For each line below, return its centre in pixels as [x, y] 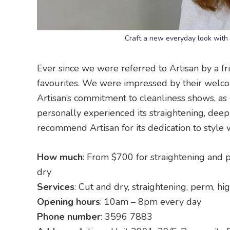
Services [56, 187]
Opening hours [69, 202]
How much [60, 157]
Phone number [69, 217]
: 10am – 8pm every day [151, 202]
